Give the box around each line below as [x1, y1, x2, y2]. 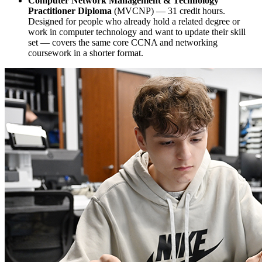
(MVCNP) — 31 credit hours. [114, 5, 225, 16]
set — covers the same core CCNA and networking [28, 37, 218, 47]
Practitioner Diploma [28, 5, 112, 16]
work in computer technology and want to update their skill [28, 26, 246, 37]
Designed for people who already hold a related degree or [28, 16, 240, 26]
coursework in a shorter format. [28, 47, 143, 58]
